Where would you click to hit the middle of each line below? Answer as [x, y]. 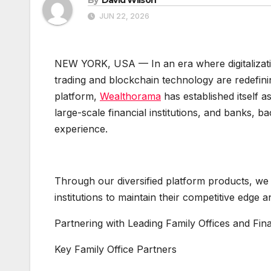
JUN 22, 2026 [123, 16]
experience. [81, 129]
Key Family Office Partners [116, 249]
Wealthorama [130, 96]
